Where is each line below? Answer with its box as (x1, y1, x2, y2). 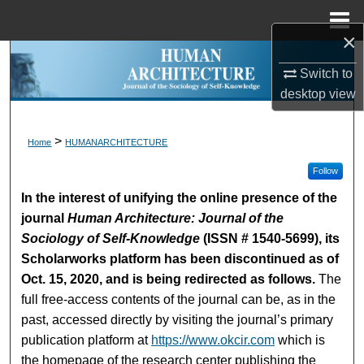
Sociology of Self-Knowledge (21, 231, 201, 245)
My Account (141, 131, 223, 149)
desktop (279, 86, 326, 101)
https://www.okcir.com (151, 332, 275, 347)
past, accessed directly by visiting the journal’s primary (21, 312, 334, 327)
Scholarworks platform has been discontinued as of (21, 251, 340, 266)
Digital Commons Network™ (88, 212, 289, 231)
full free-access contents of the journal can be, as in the (21, 292, 336, 306)
